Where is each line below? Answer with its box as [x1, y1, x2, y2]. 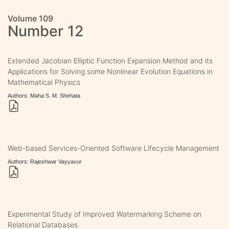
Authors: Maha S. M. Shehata [8, 92, 80, 99]
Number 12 [8, 21, 84, 40]
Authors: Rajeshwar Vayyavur [8, 158, 82, 165]
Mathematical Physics [8, 77, 80, 86]
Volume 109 [8, 13, 53, 24]
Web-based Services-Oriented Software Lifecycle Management [8, 143, 219, 152]
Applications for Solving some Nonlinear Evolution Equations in [8, 66, 213, 76]
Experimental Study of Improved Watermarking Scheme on [8, 209, 201, 218]
